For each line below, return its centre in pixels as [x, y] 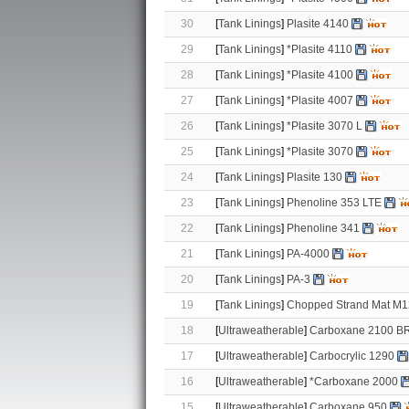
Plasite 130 [315, 177]
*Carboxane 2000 [354, 382]
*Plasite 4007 [320, 100]
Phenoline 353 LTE [334, 203]
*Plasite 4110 [320, 49]
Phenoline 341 [323, 228]
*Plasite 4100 [320, 75]
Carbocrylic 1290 [352, 356]
